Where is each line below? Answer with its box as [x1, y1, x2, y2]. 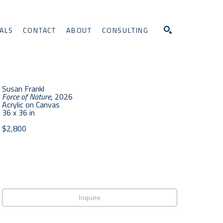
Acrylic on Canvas [2, 99, 60, 111]
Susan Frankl [2, 83, 44, 95]
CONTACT [23, 24, 56, 35]
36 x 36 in [2, 107, 35, 118]
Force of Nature [2, 91, 51, 103]
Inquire [79, 194, 101, 202]
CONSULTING [102, 24, 149, 35]
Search [173, 65, 196, 73]
